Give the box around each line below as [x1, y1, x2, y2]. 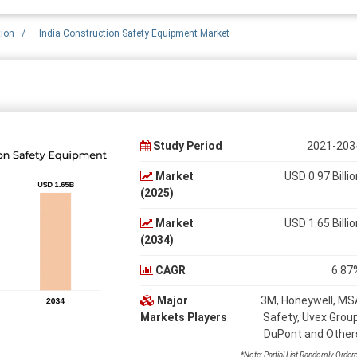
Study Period [150, 139, 222, 152]
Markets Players [139, 310, 227, 324]
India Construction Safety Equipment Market [39, 27, 229, 39]
